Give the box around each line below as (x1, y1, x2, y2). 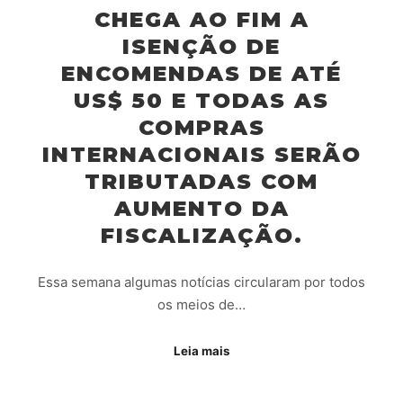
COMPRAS (138, 113, 265, 140)
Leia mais (174, 343, 229, 358)
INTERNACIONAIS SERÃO (41, 140, 362, 167)
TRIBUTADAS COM (85, 167, 318, 194)
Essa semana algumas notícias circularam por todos (38, 273, 365, 291)
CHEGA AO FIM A (94, 5, 309, 32)
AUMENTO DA (113, 194, 290, 221)
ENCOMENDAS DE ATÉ (61, 59, 342, 86)
